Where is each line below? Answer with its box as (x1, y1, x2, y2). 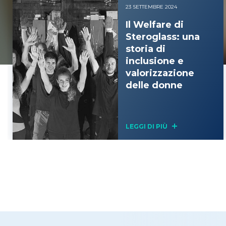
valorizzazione (126, 68, 194, 79)
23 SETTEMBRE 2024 (126, 4, 177, 10)
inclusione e (126, 55, 184, 67)
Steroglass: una (126, 31, 200, 42)
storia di (126, 43, 165, 54)
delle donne (126, 80, 183, 91)
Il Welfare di (126, 19, 184, 30)
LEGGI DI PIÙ (126, 123, 169, 130)
